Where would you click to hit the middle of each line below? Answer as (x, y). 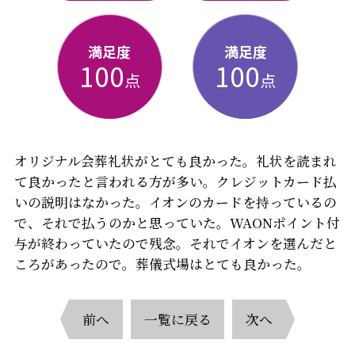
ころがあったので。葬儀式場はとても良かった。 (162, 264)
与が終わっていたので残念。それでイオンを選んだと (175, 244)
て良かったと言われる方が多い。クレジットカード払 (175, 182)
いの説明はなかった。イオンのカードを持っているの (175, 202)
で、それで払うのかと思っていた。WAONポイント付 (177, 223)
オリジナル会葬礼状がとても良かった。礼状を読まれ (175, 161)
